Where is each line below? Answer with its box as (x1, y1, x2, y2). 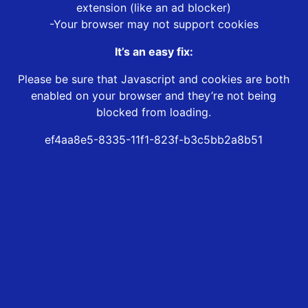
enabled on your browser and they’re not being (31, 89, 277, 103)
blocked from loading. (96, 105, 212, 120)
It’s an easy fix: (114, 45, 193, 59)
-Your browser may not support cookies (49, 17, 258, 32)
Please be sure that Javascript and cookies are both (18, 72, 290, 87)
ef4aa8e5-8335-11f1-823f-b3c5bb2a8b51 (45, 133, 263, 147)
